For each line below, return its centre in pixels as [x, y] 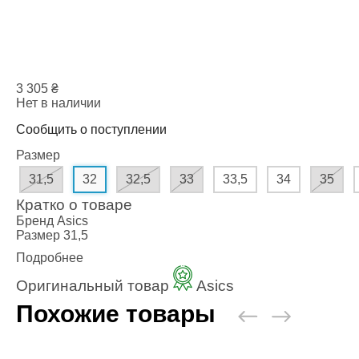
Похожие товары [116, 314]
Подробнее [50, 258]
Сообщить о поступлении [91, 129]
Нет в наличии [58, 103]
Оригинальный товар [95, 286]
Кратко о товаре [74, 205]
